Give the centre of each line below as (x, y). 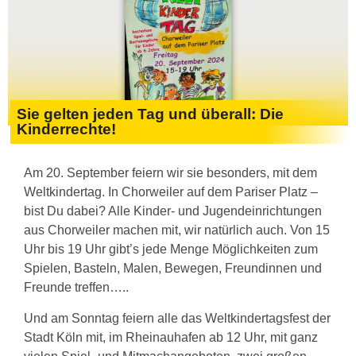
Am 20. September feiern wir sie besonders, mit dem (170, 173)
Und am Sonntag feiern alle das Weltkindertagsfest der (177, 318)
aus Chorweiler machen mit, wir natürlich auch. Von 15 (177, 230)
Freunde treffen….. (76, 288)
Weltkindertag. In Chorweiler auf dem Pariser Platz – (171, 192)
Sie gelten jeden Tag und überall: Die (150, 114)
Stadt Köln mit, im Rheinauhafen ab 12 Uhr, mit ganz (171, 337)
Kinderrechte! (66, 130)
